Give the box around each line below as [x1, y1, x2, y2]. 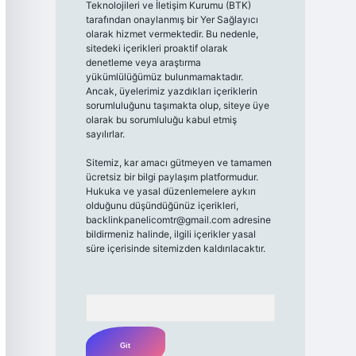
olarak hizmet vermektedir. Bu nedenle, [85, 28, 258, 41]
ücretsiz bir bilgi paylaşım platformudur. [85, 171, 258, 184]
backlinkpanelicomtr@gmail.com [85, 214, 230, 226]
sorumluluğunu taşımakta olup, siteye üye [85, 99, 269, 112]
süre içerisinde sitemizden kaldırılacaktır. [85, 242, 265, 255]
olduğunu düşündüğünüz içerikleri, [85, 199, 238, 212]
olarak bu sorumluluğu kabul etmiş [85, 114, 237, 126]
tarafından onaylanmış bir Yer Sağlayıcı [85, 14, 258, 26]
